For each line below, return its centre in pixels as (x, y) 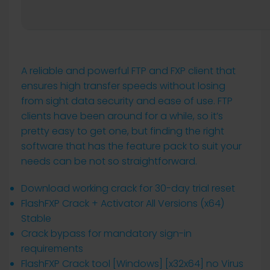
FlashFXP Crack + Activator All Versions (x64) (123, 203)
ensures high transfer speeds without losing (123, 86)
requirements (52, 249)
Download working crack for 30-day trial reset (128, 188)
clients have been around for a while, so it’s (122, 116)
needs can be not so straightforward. (109, 161)
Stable (36, 218)
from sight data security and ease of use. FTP (127, 101)
